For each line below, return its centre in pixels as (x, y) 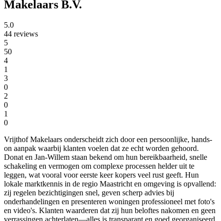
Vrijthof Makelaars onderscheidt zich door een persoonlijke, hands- (108, 140)
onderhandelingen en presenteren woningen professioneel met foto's (109, 202)
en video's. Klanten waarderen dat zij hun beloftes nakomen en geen (110, 211)
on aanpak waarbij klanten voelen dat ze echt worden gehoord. (101, 148)
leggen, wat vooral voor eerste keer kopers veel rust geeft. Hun (101, 175)
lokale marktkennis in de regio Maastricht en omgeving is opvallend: (110, 184)
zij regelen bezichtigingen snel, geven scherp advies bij (89, 193)
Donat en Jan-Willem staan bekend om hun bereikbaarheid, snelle (106, 157)
